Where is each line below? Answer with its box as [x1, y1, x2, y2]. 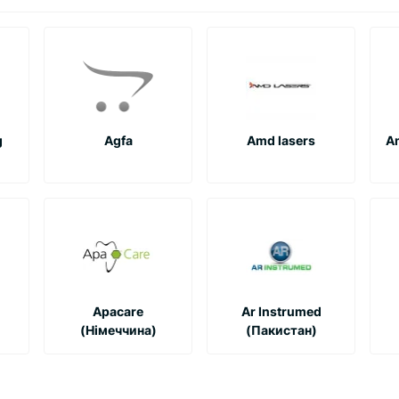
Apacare [93, 303, 143, 319]
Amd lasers [247, 132, 315, 148]
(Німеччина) [79, 322, 157, 338]
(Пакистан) [245, 322, 317, 338]
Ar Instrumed [240, 303, 322, 319]
